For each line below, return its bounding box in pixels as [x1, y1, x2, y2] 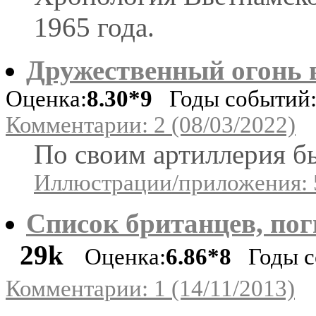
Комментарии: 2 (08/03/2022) [6, 111, 296, 138]
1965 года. [34, 11, 154, 42]
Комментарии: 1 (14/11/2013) [6, 275, 295, 301]
